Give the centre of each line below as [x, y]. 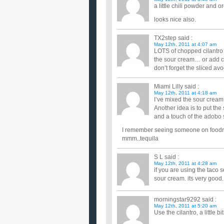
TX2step [165, 38]
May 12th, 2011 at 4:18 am [185, 93]
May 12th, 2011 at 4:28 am [185, 163]
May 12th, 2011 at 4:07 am [185, 44]
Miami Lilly [168, 86]
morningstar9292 [177, 199]
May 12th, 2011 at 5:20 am [185, 206]
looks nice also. [175, 19]
